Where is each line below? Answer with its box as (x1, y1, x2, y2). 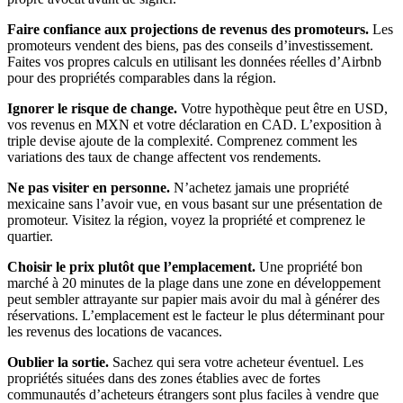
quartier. (7, 228, 53, 244)
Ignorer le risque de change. (7, 100, 177, 116)
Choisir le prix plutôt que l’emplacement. (7, 258, 255, 274)
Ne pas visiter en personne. (7, 179, 170, 195)
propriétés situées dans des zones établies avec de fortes (7, 370, 320, 386)
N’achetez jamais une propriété (170, 179, 349, 195)
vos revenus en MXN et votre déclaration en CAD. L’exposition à (7, 116, 381, 132)
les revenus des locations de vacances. (7, 323, 222, 339)
